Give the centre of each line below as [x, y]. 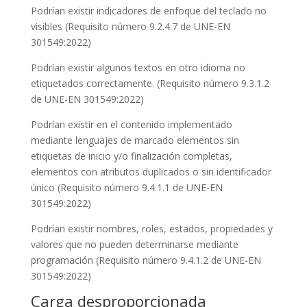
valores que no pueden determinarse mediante [134, 244]
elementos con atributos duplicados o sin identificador [151, 172]
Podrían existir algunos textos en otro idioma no [138, 67]
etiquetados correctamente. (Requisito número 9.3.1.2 [150, 83]
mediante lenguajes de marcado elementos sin [135, 140]
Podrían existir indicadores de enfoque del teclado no [148, 11]
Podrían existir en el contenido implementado [131, 124]
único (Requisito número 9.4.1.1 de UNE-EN [126, 187]
